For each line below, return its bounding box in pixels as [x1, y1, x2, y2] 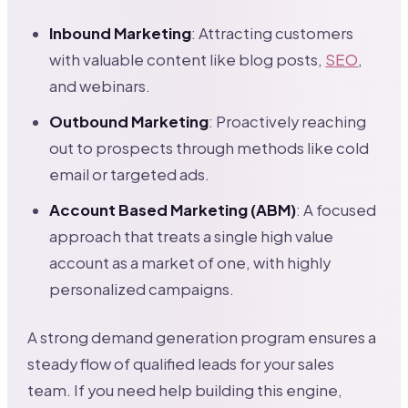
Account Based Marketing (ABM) [49, 199, 297, 219]
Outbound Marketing [49, 111, 209, 131]
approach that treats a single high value [49, 226, 334, 246]
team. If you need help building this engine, [27, 380, 343, 400]
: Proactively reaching [209, 111, 367, 131]
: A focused [296, 199, 377, 219]
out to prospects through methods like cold [49, 138, 370, 158]
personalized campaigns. [49, 279, 235, 299]
